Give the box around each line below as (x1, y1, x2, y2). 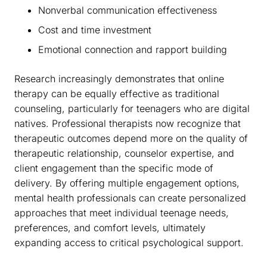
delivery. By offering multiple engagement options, (14, 176, 240, 189)
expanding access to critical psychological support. (14, 236, 244, 249)
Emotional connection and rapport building (38, 43, 227, 55)
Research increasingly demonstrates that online (14, 72, 224, 85)
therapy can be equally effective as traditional (14, 87, 219, 100)
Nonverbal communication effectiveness (38, 4, 217, 16)
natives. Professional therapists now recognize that (14, 117, 241, 129)
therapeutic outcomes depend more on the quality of (14, 132, 248, 144)
